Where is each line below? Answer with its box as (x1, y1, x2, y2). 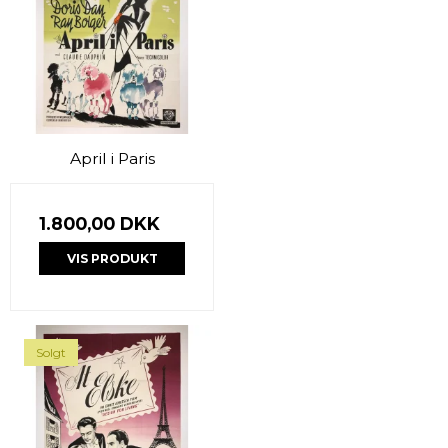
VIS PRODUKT (66, 250, 158, 266)
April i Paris (69, 149, 155, 169)
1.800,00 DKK (39, 213, 160, 235)
